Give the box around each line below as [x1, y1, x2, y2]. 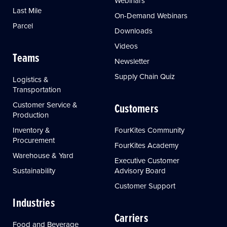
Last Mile [13, 5, 42, 16]
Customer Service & [13, 99, 78, 110]
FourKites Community [114, 124, 184, 135]
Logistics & [13, 73, 49, 85]
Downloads [114, 25, 153, 36]
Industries [13, 194, 55, 211]
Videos [114, 40, 138, 51]
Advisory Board [114, 165, 166, 176]
